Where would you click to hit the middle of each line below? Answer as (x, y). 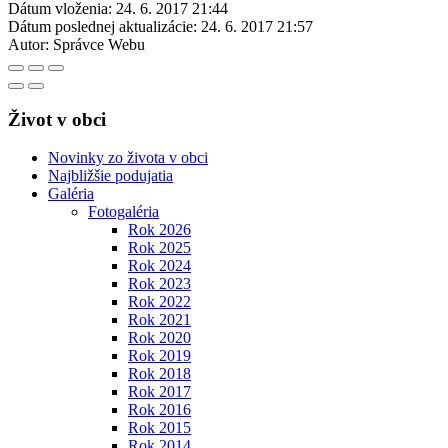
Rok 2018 (159, 374)
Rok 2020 (159, 338)
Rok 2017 (159, 392)
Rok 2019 (159, 356)
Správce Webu (99, 44)
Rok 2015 (159, 428)
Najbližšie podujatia (110, 176)
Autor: (28, 44)
